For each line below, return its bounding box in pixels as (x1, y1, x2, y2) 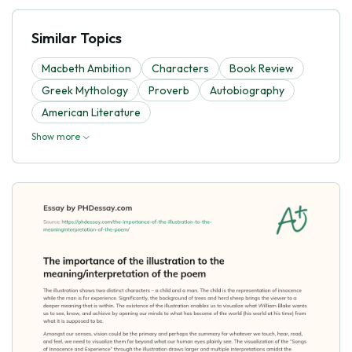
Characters (152, 60, 209, 75)
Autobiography (210, 82, 284, 97)
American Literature (42, 104, 141, 119)
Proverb (148, 82, 189, 97)
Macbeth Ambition (42, 60, 131, 75)
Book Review (229, 60, 294, 75)
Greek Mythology (42, 82, 128, 97)
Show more (31, 130, 82, 142)
